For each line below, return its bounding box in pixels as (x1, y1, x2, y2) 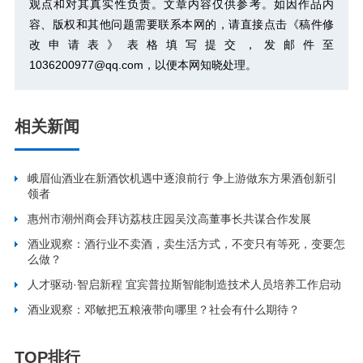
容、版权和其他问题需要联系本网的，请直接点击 (28, 18, 288, 32)
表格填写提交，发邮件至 (126, 38, 335, 52)
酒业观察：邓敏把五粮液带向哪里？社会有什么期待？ (28, 303, 301, 317)
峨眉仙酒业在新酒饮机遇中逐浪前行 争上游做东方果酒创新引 (28, 172, 338, 186)
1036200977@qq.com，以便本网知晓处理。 (28, 58, 257, 72)
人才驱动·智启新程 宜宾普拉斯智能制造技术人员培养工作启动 (28, 278, 342, 292)
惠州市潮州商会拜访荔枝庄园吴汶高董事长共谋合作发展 (28, 212, 312, 226)
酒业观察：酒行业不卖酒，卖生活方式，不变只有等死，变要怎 (28, 237, 346, 251)
